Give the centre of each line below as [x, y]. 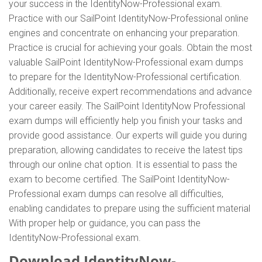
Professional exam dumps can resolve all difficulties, [116, 194]
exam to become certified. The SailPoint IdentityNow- [119, 179]
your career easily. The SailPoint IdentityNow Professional [127, 106]
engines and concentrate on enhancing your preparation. [124, 33]
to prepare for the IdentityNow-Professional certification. [125, 77]
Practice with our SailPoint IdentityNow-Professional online [129, 18]
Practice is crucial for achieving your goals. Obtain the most [130, 48]
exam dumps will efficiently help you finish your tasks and [125, 121]
